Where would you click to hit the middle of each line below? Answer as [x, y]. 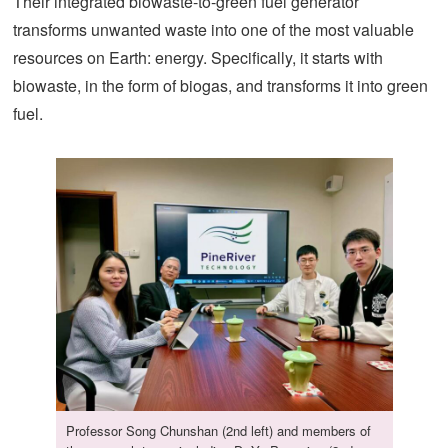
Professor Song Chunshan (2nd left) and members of [218, 430]
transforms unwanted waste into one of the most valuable [213, 29]
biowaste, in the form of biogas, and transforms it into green [220, 85]
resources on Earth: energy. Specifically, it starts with [198, 57]
